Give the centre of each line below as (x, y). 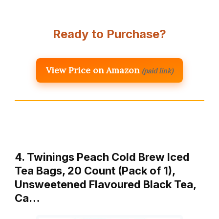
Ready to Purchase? (109, 34)
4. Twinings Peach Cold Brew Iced (102, 157)
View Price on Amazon (93, 70)
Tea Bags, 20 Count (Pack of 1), (95, 170)
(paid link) (157, 71)
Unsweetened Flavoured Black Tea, (105, 184)
